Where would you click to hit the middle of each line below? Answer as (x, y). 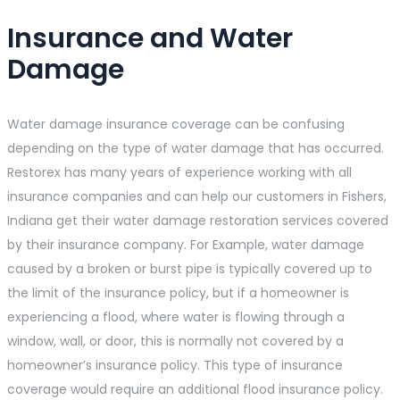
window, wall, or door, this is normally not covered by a (175, 342)
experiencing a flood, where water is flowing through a (176, 317)
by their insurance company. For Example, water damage (186, 245)
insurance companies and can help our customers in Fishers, (197, 197)
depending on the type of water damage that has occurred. (196, 149)
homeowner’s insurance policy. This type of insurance (175, 366)
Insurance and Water (150, 39)
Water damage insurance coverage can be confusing (176, 125)
